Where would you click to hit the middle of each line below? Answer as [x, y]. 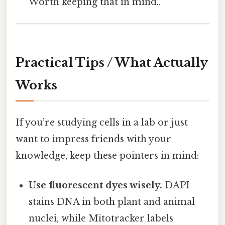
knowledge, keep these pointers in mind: [107, 156]
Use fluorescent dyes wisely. [96, 186]
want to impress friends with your [93, 139]
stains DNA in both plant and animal [112, 202]
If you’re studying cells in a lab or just [102, 123]
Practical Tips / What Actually [112, 62]
